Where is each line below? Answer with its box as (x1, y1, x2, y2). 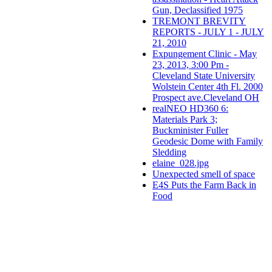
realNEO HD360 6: (152, 103, 228, 114)
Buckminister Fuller (152, 125, 228, 136)
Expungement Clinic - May (152, 49, 257, 59)
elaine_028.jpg (152, 158, 209, 169)
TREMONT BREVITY (152, 16, 246, 27)
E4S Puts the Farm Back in (152, 180, 256, 191)
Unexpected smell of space (152, 169, 255, 180)
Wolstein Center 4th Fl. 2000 (152, 81, 263, 92)
